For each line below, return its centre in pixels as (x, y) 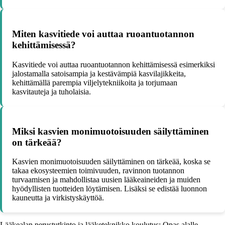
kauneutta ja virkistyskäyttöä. (58, 198)
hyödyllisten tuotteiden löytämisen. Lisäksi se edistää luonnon (109, 189)
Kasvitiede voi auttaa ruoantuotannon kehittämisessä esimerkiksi (114, 64)
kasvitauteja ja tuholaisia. (51, 91)
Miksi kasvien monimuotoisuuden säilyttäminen (110, 131)
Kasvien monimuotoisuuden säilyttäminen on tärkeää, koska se (111, 162)
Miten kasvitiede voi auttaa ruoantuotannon (103, 34)
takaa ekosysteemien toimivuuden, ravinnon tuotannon (98, 171)
